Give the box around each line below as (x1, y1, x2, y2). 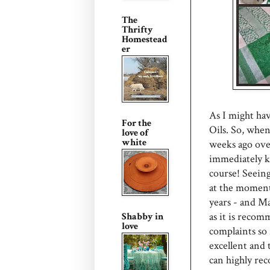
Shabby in (122, 210, 163, 223)
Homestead (122, 33, 168, 46)
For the (122, 117, 151, 130)
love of (122, 127, 148, 139)
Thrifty (122, 24, 153, 36)
